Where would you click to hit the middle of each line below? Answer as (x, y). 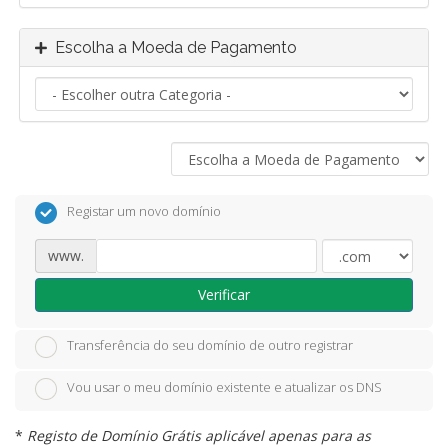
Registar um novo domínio (144, 211)
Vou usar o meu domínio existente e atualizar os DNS (224, 387)
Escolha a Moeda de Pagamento (172, 47)
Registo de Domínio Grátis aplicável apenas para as (199, 435)
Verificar (224, 294)
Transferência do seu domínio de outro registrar (210, 345)
